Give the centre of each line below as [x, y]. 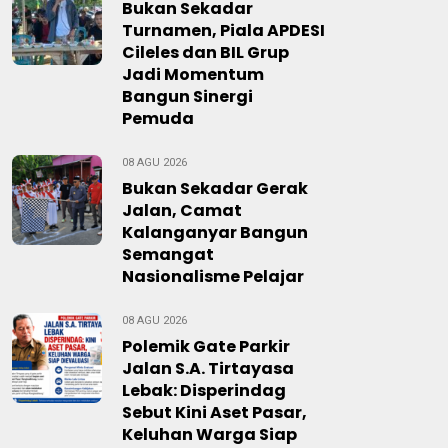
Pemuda [158, 118]
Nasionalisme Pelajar [213, 276]
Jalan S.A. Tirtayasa [208, 368]
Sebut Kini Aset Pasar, [214, 412]
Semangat [168, 254]
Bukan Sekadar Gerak [215, 188]
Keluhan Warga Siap [209, 434]
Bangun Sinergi [187, 96]
